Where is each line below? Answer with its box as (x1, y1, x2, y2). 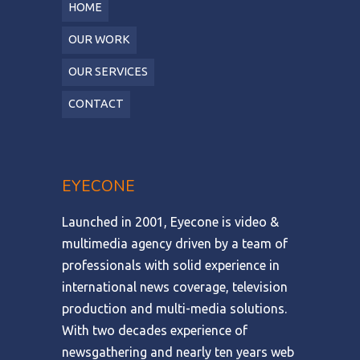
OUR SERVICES (67, 65, 148, 79)
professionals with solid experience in (61, 258, 280, 273)
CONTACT (67, 97, 124, 111)
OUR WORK (67, 33, 130, 47)
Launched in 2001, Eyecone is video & (61, 215, 279, 230)
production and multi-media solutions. (61, 301, 287, 317)
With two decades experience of (61, 323, 247, 338)
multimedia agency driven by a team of (61, 236, 288, 252)
